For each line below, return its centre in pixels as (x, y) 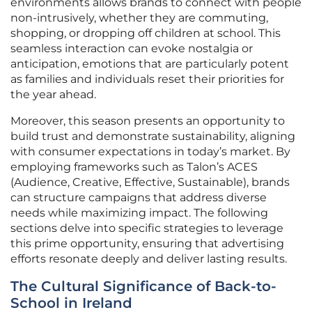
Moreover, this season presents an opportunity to (148, 121)
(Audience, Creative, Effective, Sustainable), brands (150, 182)
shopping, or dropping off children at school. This (146, 33)
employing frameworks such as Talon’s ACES (134, 167)
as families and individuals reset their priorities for (147, 79)
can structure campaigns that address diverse (139, 198)
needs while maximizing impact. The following (139, 213)
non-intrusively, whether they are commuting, (139, 18)
